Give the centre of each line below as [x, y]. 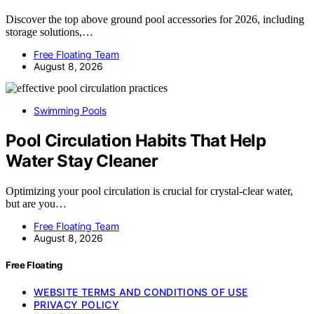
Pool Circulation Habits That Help [136, 141]
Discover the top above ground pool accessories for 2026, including [155, 20]
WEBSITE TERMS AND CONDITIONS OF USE [141, 292]
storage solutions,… [49, 32]
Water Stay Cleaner [82, 161]
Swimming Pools [70, 111]
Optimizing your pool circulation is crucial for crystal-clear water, [149, 191]
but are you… [36, 204]
